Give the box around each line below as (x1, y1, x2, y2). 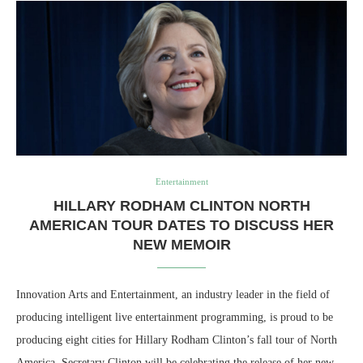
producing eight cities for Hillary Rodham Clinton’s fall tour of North (16, 334, 337, 347)
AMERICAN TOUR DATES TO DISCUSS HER (29, 217, 334, 234)
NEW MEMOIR (132, 237, 231, 254)
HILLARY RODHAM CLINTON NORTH (53, 198, 310, 215)
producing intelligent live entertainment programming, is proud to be (16, 311, 333, 324)
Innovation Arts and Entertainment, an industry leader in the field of (16, 288, 330, 301)
